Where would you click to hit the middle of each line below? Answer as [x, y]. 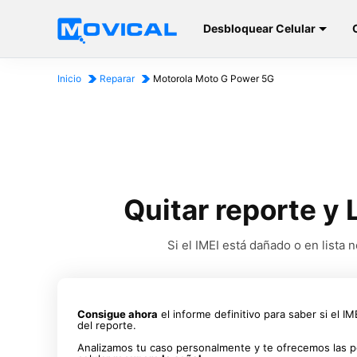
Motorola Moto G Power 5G [214, 78]
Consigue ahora [118, 314]
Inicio [69, 78]
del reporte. [107, 325]
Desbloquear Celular [260, 28]
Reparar [117, 78]
